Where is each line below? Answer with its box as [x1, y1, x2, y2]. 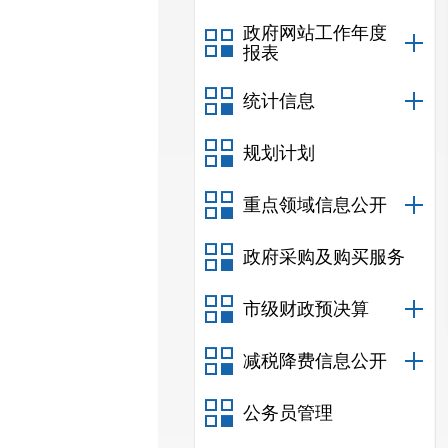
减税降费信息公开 [243, 351, 387, 371]
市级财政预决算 [243, 299, 369, 319]
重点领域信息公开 [243, 195, 387, 215]
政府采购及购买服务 [243, 247, 405, 267]
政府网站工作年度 [243, 23, 387, 43]
